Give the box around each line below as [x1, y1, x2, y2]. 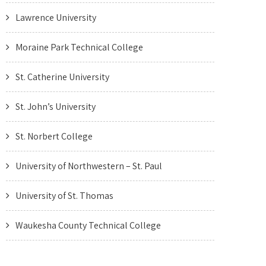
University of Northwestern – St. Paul [15, 160, 162, 172]
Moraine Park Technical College [15, 41, 143, 53]
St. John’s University [15, 100, 96, 113]
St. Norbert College [15, 130, 93, 142]
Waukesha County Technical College [15, 219, 161, 232]
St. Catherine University [15, 71, 109, 83]
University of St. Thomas [15, 189, 113, 202]
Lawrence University [15, 11, 96, 24]
